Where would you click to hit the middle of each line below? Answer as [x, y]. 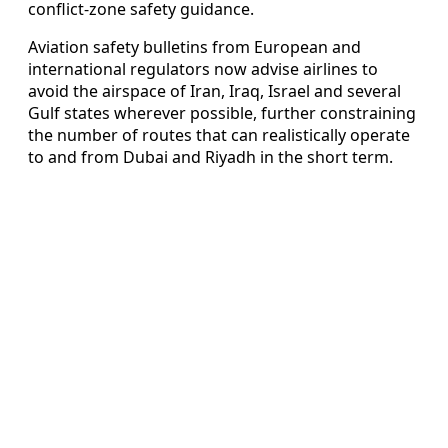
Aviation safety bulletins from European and [194, 47]
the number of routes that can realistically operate [219, 135]
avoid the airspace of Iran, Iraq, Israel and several [214, 91]
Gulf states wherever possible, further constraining [222, 113]
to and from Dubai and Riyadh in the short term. [210, 157]
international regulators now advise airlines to [203, 69]
